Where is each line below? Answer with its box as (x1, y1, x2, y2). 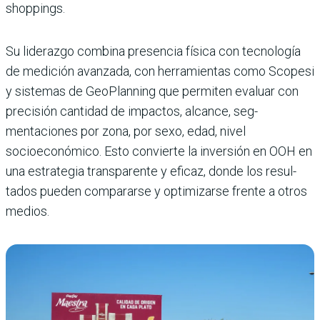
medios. (6, 204, 49, 219)
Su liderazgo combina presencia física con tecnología (6, 44, 301, 59)
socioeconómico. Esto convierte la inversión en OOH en (6, 144, 312, 159)
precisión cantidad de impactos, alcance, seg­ (6, 104, 258, 119)
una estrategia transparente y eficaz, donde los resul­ (6, 164, 296, 179)
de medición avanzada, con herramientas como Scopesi (6, 64, 314, 79)
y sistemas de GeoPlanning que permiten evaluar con (6, 84, 299, 99)
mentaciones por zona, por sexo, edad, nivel (6, 124, 246, 139)
